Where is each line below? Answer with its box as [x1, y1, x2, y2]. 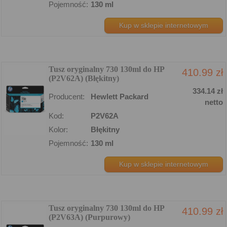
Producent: [49, 92, 85, 101]
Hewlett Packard [91, 92, 148, 101]
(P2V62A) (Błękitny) [49, 73, 119, 83]
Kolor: [49, 125, 68, 134]
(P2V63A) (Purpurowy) [49, 212, 130, 221]
